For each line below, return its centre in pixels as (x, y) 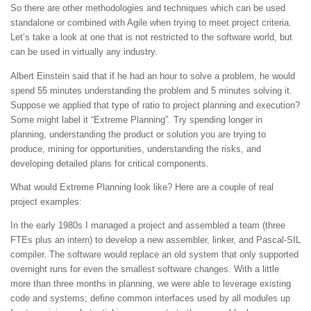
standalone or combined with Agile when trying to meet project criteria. (151, 23)
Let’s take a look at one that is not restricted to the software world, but (151, 37)
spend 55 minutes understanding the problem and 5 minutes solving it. (151, 90)
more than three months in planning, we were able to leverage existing (151, 283)
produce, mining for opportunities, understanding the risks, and (136, 149)
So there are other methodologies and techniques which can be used (148, 8)
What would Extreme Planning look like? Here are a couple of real (142, 187)
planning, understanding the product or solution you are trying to (138, 134)
